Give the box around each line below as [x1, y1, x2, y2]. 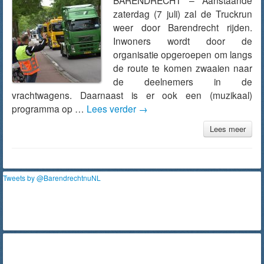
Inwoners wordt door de [113, 34, 252, 47]
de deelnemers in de [113, 75, 252, 88]
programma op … [12, 102, 87, 115]
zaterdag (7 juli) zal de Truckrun [113, 7, 252, 20]
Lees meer [210, 123, 246, 134]
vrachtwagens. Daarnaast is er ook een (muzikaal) [12, 88, 252, 101]
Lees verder [87, 102, 138, 115]
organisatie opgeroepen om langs [113, 48, 252, 61]
